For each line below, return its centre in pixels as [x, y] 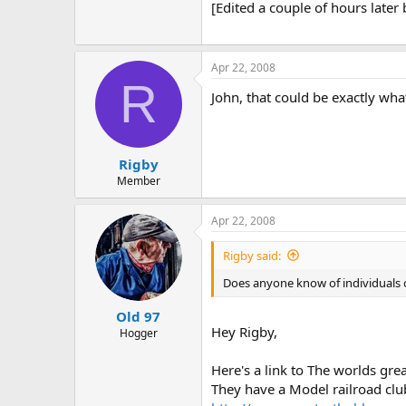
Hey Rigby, [244, 332]
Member [138, 180]
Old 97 [138, 316]
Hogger [138, 333]
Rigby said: [252, 255]
